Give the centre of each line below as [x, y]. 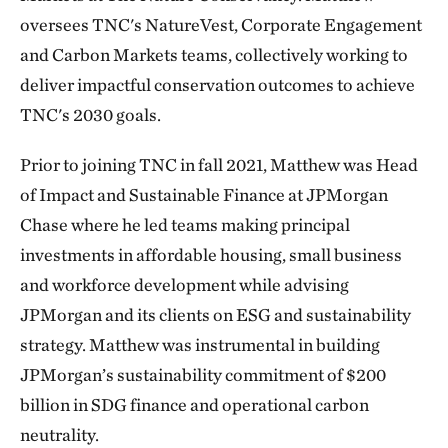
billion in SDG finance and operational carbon [194, 404]
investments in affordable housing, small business [211, 254]
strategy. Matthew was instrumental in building [200, 344]
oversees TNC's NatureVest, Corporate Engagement [221, 24]
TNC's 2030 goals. [90, 114]
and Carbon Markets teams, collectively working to [214, 54]
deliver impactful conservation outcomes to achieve [217, 84]
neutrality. [62, 434]
